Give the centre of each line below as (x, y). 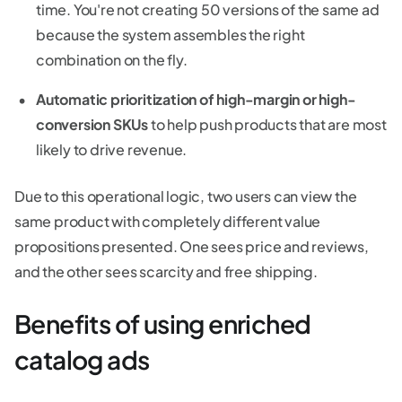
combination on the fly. (112, 60)
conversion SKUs (92, 125)
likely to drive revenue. (112, 150)
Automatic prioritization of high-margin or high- (196, 100)
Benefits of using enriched (163, 324)
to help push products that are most (267, 125)
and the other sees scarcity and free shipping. (166, 272)
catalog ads (82, 360)
